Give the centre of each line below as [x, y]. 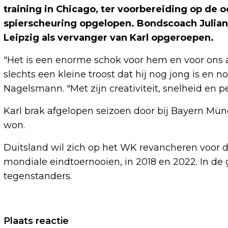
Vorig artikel [45, 219]
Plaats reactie [36, 221]
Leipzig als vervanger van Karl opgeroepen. [109, 38]
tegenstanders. [38, 176]
